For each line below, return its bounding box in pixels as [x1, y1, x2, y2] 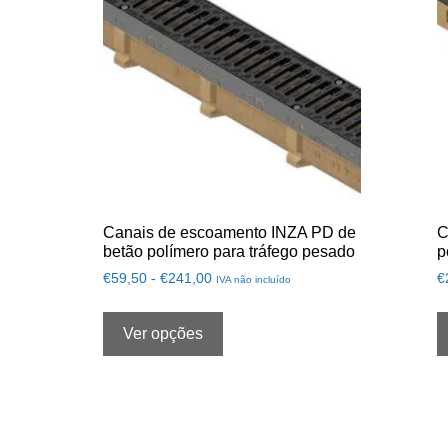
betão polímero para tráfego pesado [103, 242, 355, 260]
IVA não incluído [216, 273, 291, 285]
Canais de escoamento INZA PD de [103, 223, 356, 241]
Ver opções [123, 324, 203, 342]
